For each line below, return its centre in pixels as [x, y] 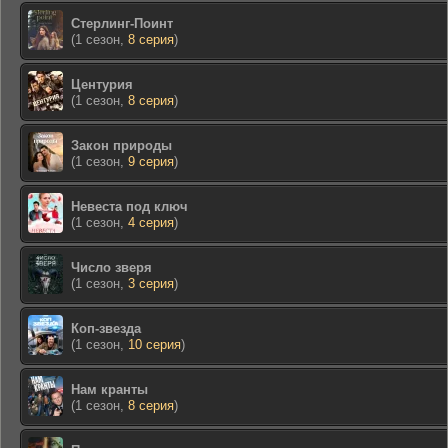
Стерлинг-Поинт [122, 23]
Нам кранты [109, 389]
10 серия [154, 344]
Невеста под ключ [129, 206]
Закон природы [121, 145]
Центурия [102, 84]
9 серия [151, 161]
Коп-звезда [106, 328]
